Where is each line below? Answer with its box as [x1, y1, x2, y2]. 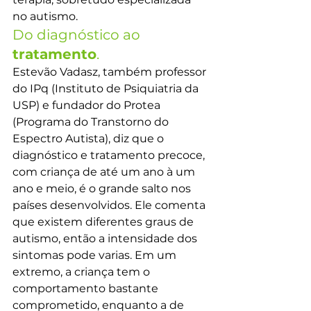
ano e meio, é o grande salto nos [12, 182, 194, 195]
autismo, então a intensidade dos [12, 232, 200, 245]
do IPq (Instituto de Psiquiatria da [12, 82, 201, 95]
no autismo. [12, 10, 78, 23]
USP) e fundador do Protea [12, 99, 163, 112]
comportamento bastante [12, 282, 161, 295]
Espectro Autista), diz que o [12, 132, 167, 145]
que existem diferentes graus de [12, 215, 196, 228]
